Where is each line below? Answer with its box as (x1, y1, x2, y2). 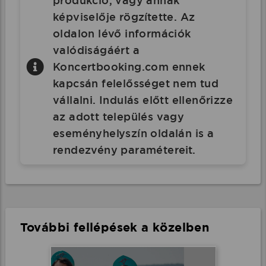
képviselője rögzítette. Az (52, 10, 195, 24)
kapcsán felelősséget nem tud (52, 77, 219, 90)
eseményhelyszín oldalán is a (52, 126, 214, 140)
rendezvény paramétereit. (52, 143, 196, 157)
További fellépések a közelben (20, 220, 210, 235)
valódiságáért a (52, 43, 140, 57)
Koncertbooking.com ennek (52, 60, 205, 74)
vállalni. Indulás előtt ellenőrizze (52, 93, 233, 107)
